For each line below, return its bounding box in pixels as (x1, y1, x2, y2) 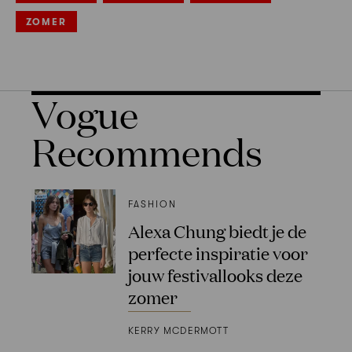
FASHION (127, 199, 177, 211)
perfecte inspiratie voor (127, 241, 308, 265)
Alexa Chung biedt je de (127, 219, 306, 243)
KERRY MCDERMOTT (127, 324, 229, 336)
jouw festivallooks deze (127, 263, 302, 287)
